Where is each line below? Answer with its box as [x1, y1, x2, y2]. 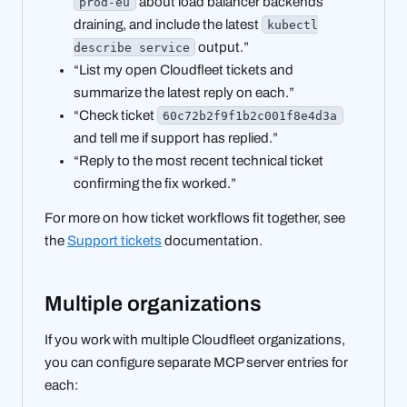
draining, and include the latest [74, 16, 262, 32]
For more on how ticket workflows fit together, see [45, 211, 345, 226]
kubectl [267, 17, 319, 32]
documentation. [162, 233, 263, 249]
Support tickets [67, 233, 162, 249]
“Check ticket [74, 107, 157, 123]
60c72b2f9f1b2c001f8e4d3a [163, 108, 338, 123]
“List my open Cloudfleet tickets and [74, 62, 293, 77]
